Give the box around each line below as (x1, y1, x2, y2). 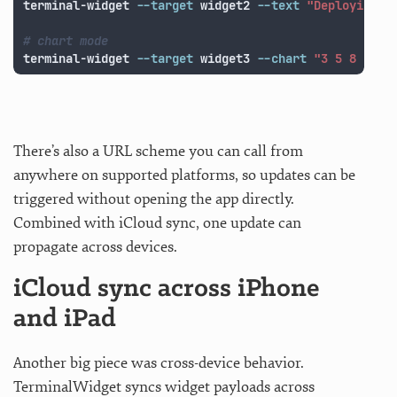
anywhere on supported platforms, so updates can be (13, 165, 355, 184)
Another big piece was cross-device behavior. (13, 353, 304, 372)
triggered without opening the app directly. (13, 189, 294, 208)
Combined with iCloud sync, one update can (13, 213, 301, 232)
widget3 (193, 50, 258, 66)
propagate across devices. (13, 237, 177, 256)
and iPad (13, 305, 116, 333)
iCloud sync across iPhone (13, 275, 319, 303)
